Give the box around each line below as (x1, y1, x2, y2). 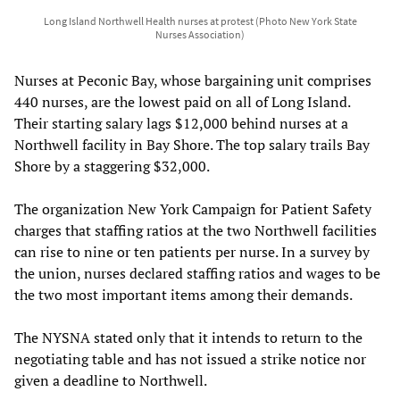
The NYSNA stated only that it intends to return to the (14, 327, 362, 347)
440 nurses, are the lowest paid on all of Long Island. (14, 91, 350, 112)
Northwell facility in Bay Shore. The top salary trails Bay (14, 134, 370, 154)
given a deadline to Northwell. (14, 370, 207, 390)
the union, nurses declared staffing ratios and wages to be (14, 262, 380, 283)
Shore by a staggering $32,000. (14, 155, 210, 176)
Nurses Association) (155, 27, 245, 41)
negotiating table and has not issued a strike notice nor (14, 348, 366, 369)
